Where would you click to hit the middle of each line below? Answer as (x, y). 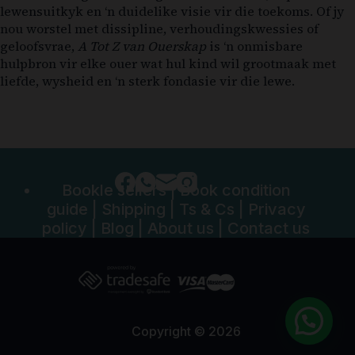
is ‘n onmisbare (254, 46)
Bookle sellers (114, 190)
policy (65, 228)
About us (181, 228)
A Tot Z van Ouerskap (142, 46)
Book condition (235, 190)
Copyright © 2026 (187, 332)
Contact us (269, 228)
